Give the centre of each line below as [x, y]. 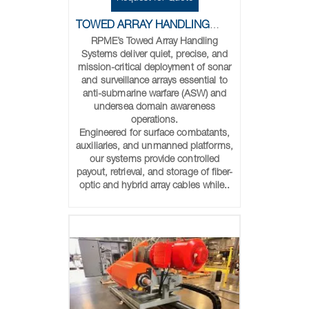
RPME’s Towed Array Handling [154, 42]
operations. [154, 121]
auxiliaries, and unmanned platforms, [154, 147]
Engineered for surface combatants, [154, 134]
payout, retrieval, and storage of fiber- [154, 173]
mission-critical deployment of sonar [154, 68]
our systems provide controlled [154, 160]
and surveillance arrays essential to [154, 81]
